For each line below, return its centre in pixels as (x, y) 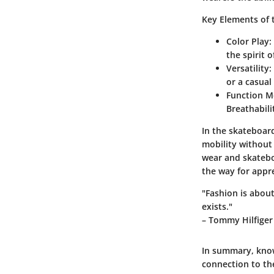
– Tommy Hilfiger (237, 220)
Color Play (248, 42)
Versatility (248, 68)
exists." (217, 207)
